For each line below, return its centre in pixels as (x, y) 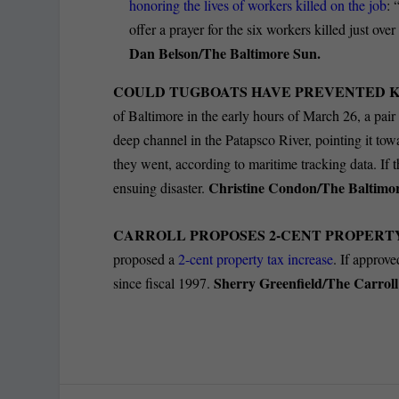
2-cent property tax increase (256, 258)
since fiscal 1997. (164, 282)
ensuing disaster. (161, 188)
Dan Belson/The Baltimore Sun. (225, 53)
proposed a (146, 258)
